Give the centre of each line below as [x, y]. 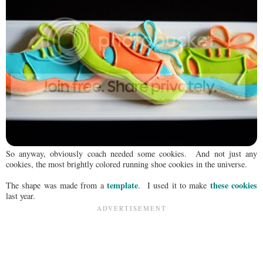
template [123, 186]
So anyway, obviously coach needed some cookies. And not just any [131, 154]
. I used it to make [174, 186]
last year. [21, 196]
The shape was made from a [57, 186]
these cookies [234, 186]
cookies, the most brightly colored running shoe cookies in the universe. [127, 164]
